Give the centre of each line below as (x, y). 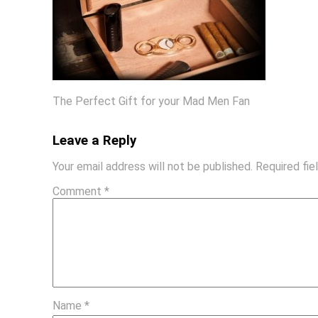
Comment (79, 191)
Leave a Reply (95, 140)
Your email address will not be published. (153, 166)
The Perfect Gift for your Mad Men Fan (152, 101)
